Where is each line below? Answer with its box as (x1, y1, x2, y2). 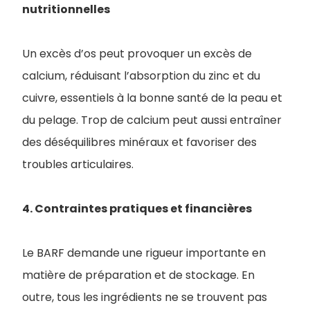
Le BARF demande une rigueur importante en (22, 245, 266, 261)
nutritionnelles (22, 1, 110, 17)
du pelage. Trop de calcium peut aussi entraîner (22, 112, 282, 128)
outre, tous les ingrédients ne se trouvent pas (22, 289, 267, 305)
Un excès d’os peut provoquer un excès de (22, 46, 252, 62)
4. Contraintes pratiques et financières (22, 201, 252, 217)
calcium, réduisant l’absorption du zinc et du (22, 68, 260, 84)
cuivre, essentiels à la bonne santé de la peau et (22, 90, 282, 106)
